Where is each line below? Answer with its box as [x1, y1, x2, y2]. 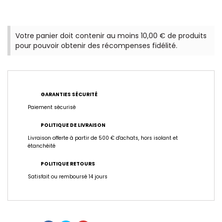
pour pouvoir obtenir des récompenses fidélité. [15, 41, 177, 51]
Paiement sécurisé [28, 104, 76, 111]
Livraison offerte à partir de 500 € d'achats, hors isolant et [28, 134, 178, 142]
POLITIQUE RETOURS [41, 160, 95, 168]
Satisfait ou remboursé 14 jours [28, 173, 108, 181]
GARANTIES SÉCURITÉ [41, 91, 98, 99]
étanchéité [28, 142, 55, 150]
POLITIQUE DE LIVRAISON [41, 121, 106, 129]
